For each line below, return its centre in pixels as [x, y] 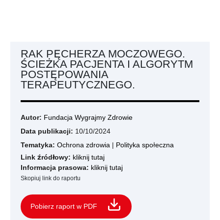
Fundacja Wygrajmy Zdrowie [88, 117]
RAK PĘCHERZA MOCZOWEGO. [103, 54]
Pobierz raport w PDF [64, 206]
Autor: [32, 117]
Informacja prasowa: [55, 167]
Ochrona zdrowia [83, 145]
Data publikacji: [47, 131]
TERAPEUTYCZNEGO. [78, 84]
